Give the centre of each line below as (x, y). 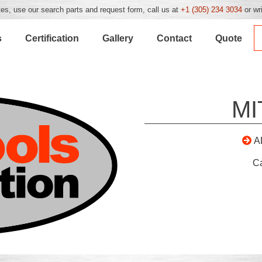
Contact (175, 38)
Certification (52, 38)
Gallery (118, 38)
